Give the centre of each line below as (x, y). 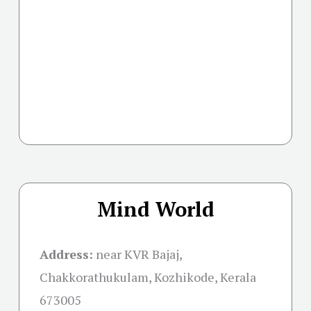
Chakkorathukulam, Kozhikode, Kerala (148, 277)
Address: (66, 254)
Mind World (155, 209)
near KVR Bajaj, (139, 254)
